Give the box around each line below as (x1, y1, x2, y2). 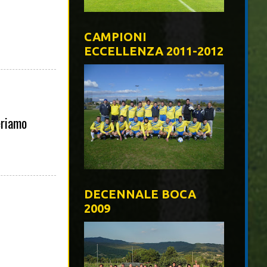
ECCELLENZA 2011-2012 (84, 44, 223, 58)
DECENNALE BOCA (84, 187, 196, 201)
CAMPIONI (84, 30, 147, 44)
